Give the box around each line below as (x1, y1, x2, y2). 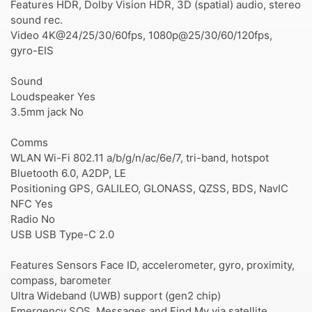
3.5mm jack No (10, 105, 84, 118)
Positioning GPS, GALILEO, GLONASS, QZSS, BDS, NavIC (10, 182, 288, 195)
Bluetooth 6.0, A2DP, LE (10, 166, 126, 180)
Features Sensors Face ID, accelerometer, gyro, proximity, (10, 258, 295, 272)
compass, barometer (10, 274, 111, 287)
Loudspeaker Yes (10, 90, 95, 103)
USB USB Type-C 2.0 (10, 228, 114, 241)
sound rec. (10, 13, 63, 26)
